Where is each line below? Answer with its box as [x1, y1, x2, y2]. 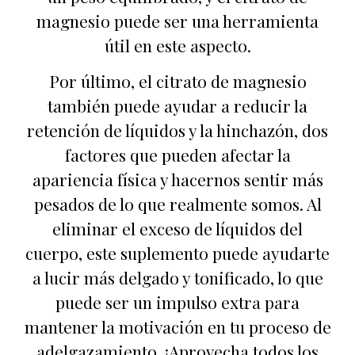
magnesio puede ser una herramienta [36, 9, 319, 32]
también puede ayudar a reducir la [48, 94, 307, 117]
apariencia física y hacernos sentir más [32, 168, 323, 191]
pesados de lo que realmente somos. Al [33, 193, 322, 216]
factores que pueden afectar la [64, 143, 291, 166]
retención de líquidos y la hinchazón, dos [27, 119, 328, 142]
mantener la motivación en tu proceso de [24, 315, 331, 338]
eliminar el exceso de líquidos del [52, 217, 303, 240]
